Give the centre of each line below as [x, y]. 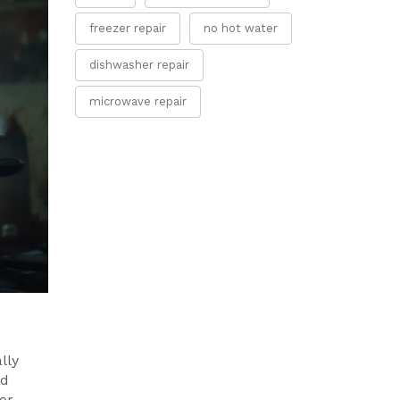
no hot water [240, 28]
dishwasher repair [139, 65]
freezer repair [127, 28]
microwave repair [137, 101]
